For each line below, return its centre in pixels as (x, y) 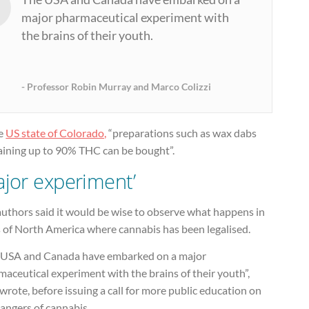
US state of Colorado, (56, 132)
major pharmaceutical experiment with (126, 18)
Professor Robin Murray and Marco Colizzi (119, 87)
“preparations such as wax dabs (182, 132)
